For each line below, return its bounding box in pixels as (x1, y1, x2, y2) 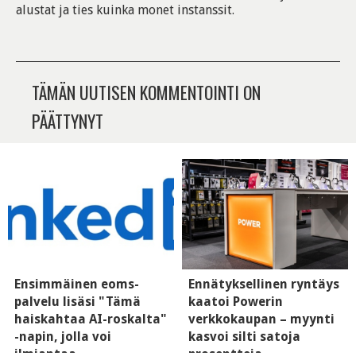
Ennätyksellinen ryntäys (188, 277, 339, 292)
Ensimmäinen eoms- (14, 277, 139, 292)
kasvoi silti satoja (188, 329, 300, 345)
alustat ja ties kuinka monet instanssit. (16, 2, 234, 17)
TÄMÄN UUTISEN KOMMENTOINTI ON (32, 79, 261, 105)
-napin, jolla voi (14, 329, 111, 345)
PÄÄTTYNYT (32, 107, 103, 133)
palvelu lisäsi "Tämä (14, 294, 141, 310)
